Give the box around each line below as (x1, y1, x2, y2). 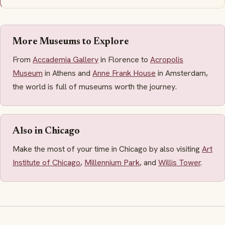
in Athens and (43, 67, 92, 78)
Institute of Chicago (13, 157, 80, 168)
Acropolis (150, 54, 183, 65)
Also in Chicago (13, 126, 80, 136)
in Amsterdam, (156, 67, 208, 78)
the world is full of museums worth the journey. (13, 81, 177, 92)
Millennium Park (84, 157, 140, 168)
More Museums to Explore (13, 37, 129, 47)
